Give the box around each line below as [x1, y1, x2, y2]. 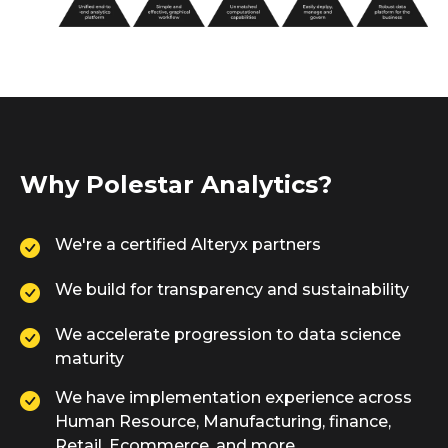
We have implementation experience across [55, 388, 412, 408]
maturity [55, 349, 124, 369]
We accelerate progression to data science [55, 325, 401, 345]
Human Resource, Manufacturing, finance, [55, 412, 391, 432]
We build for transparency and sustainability [55, 280, 409, 300]
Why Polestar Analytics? [20, 170, 332, 200]
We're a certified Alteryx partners [55, 235, 321, 255]
